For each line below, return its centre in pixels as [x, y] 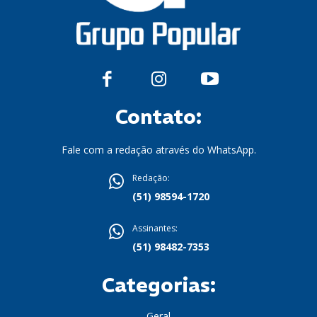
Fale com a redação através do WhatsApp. [158, 150]
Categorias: [158, 286]
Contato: [158, 117]
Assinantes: [155, 229]
